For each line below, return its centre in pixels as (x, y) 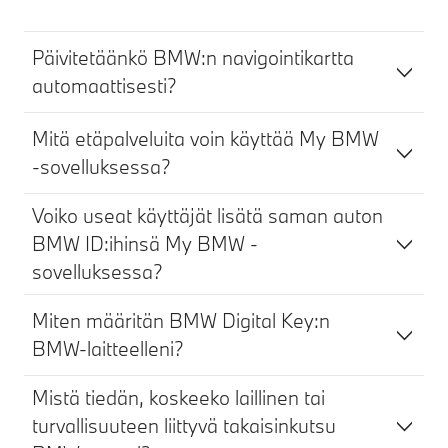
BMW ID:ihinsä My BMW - (145, 243)
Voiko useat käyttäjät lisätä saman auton (207, 215)
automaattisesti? (104, 85)
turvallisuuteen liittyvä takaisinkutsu (184, 425)
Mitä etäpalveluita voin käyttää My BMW (205, 138)
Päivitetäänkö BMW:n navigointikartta (193, 57)
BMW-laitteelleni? (108, 348)
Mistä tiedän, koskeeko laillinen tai (178, 397)
